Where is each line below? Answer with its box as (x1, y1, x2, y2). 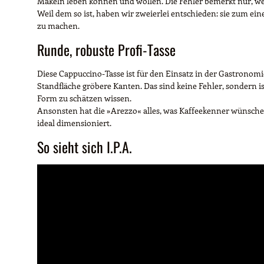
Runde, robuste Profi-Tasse (37, 38, 176, 60)
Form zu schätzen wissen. (37, 92, 131, 104)
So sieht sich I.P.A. (37, 136, 132, 157)
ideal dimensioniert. (37, 117, 111, 128)
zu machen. (37, 19, 80, 31)
